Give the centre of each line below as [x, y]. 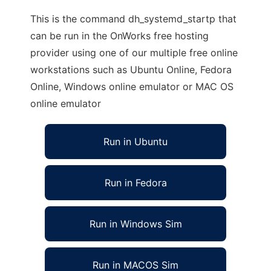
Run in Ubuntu [135, 142]
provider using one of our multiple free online [134, 53]
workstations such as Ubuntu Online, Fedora [131, 70]
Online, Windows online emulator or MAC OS [132, 87]
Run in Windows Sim [135, 224]
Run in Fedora [135, 183]
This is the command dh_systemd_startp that [133, 19]
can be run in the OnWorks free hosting [119, 36]
